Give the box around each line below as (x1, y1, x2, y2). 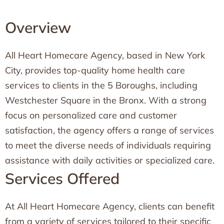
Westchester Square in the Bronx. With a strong (5, 94, 206, 106)
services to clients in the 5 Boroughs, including (5, 79, 197, 91)
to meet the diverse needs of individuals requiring (5, 139, 211, 151)
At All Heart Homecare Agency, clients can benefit (5, 200, 214, 212)
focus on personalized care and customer (5, 109, 177, 121)
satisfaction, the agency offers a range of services (5, 124, 214, 136)
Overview (5, 18, 71, 37)
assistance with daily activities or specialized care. (5, 154, 214, 166)
